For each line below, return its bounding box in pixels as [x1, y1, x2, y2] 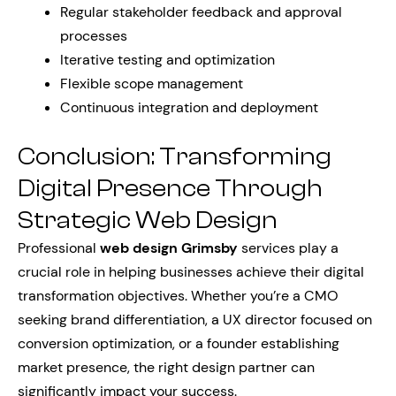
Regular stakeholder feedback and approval [60, 3, 342, 21]
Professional [18, 239, 100, 257]
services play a [238, 239, 339, 257]
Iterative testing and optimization [60, 50, 275, 69]
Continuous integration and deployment [60, 98, 318, 117]
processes [60, 27, 127, 45]
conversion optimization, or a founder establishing [18, 334, 339, 353]
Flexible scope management [60, 74, 243, 93]
